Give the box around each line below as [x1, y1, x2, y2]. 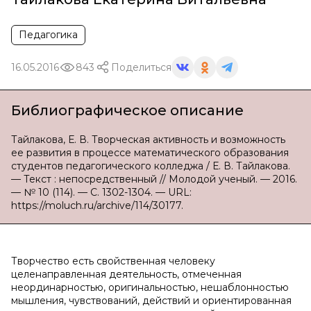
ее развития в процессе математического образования [11, 146, 289, 159]
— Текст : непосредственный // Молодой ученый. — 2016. [11, 173, 297, 185]
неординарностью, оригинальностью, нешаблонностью [11, 281, 289, 294]
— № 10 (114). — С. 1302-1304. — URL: [11, 186, 192, 199]
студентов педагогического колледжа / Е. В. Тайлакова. [11, 160, 290, 172]
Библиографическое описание [11, 102, 244, 119]
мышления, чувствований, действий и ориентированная [11, 294, 292, 307]
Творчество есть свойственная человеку [11, 255, 215, 267]
